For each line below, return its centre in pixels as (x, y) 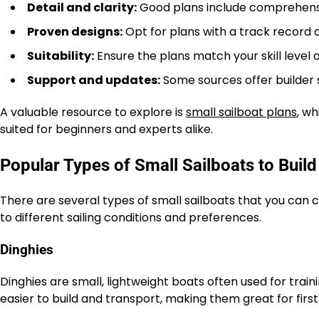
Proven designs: (75, 32)
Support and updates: (94, 80)
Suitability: (61, 56)
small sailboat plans (241, 113)
